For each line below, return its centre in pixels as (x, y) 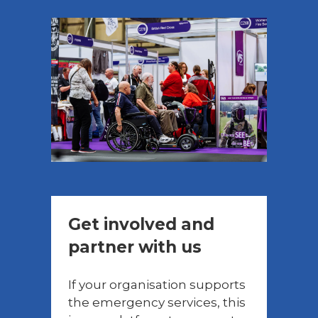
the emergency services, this (157, 302)
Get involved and (141, 224)
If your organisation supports (157, 284)
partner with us (135, 247)
